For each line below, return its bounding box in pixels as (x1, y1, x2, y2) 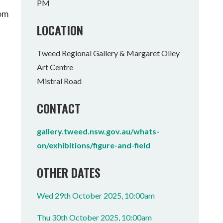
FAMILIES (78, 29, 121, 47)
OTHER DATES (37, 163, 101, 181)
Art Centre (37, 62, 74, 72)
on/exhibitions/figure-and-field (37, 140, 151, 150)
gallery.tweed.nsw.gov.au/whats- (37, 126, 160, 136)
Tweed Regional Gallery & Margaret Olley (37, 48, 180, 58)
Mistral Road (37, 76, 82, 86)
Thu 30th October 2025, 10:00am (37, 213, 152, 222)
